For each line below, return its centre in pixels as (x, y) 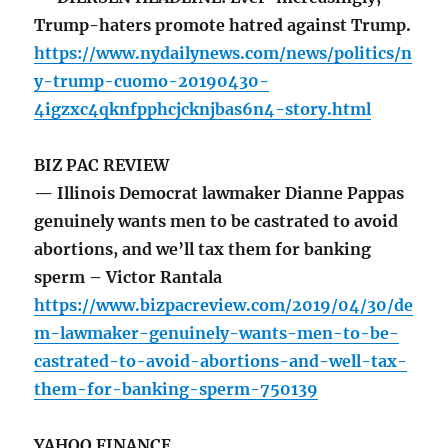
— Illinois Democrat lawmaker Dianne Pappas (219, 193)
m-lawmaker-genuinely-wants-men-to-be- (217, 333)
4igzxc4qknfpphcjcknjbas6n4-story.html (203, 109)
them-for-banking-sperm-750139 (176, 389)
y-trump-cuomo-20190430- (152, 81)
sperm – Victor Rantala (130, 277)
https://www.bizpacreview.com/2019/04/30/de (224, 305)
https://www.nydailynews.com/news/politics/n (223, 53)
